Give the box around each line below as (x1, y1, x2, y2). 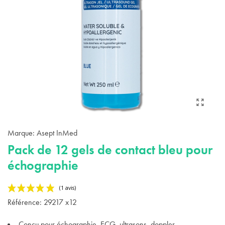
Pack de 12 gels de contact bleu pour (8, 141, 212, 158)
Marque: (8, 128, 35, 138)
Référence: (8, 196, 42, 207)
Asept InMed (37, 128, 77, 138)
